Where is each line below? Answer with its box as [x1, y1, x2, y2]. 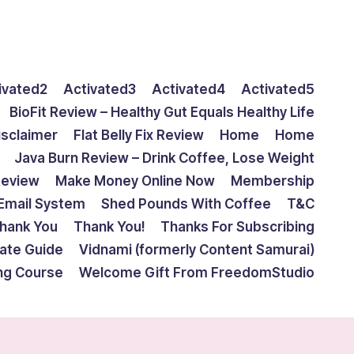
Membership [231, 173, 314, 189]
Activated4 [152, 81, 225, 97]
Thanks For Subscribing [160, 219, 314, 235]
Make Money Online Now [55, 173, 215, 189]
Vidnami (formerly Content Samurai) [79, 242, 314, 258]
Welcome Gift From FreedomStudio [79, 265, 314, 281]
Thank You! [73, 219, 145, 235]
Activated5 [241, 81, 314, 97]
